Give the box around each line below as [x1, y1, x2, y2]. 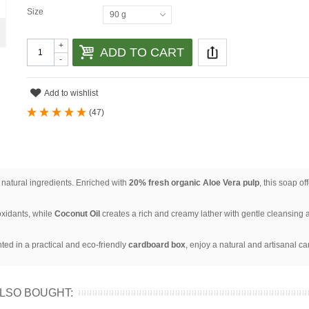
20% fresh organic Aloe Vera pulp [128, 178, 259, 188]
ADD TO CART [99, 45, 184, 59]
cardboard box [128, 240, 186, 250]
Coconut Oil [54, 209, 100, 219]
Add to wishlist [44, 88, 99, 98]
